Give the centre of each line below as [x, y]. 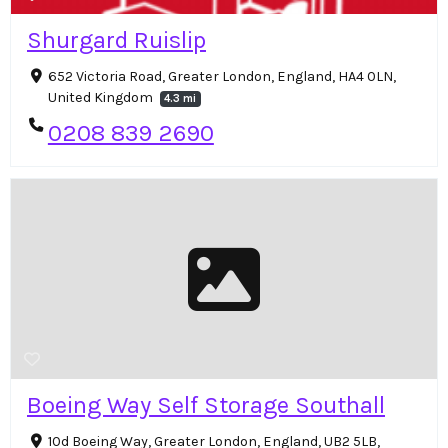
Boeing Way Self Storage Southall [206, 404]
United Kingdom [101, 98]
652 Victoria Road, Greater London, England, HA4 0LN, [221, 77]
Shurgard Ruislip [116, 40]
